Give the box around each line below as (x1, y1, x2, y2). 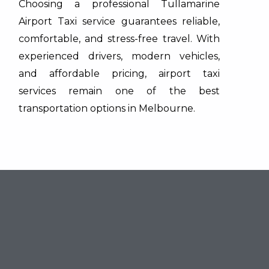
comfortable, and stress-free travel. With (18, 32, 220, 44)
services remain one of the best (18, 85, 220, 97)
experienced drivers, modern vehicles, (18, 50, 220, 62)
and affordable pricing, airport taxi (18, 67, 220, 79)
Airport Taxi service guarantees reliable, (18, 15, 220, 27)
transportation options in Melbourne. (18, 102, 195, 114)
